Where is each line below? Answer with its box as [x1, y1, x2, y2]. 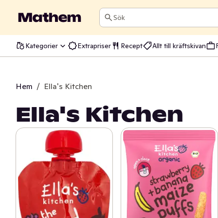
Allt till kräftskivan [152, 41, 206, 50]
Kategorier [25, 41, 58, 50]
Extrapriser [77, 41, 111, 50]
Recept [121, 41, 143, 50]
